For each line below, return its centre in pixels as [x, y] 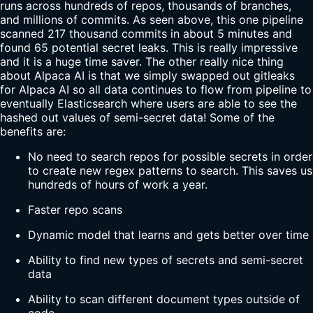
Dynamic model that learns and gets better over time [168, 235]
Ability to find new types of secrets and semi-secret [166, 260]
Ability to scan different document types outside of [164, 299]
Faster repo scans [75, 210]
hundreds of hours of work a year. [118, 185]
